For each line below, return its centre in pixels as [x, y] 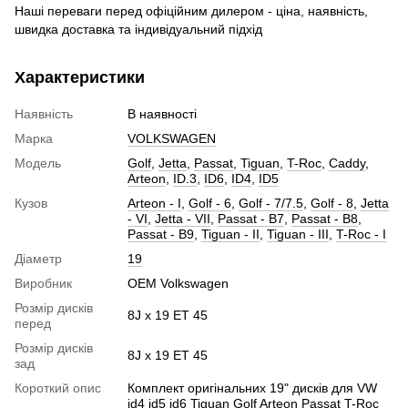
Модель [38, 163]
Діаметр [38, 258]
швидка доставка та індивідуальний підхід [138, 29]
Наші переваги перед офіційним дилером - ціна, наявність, [191, 10]
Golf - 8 [332, 203]
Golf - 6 [210, 203]
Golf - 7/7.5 [271, 203]
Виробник [43, 283]
